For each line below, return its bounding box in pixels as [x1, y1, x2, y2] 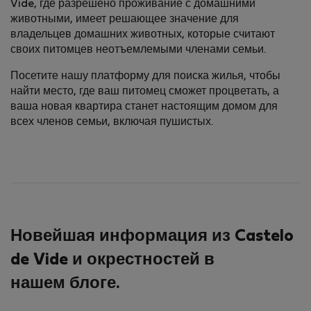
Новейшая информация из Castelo [10, 229, 294, 245]
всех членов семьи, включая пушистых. [10, 117, 213, 128]
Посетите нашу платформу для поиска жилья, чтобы [10, 72, 280, 82]
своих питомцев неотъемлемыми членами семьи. [10, 45, 266, 56]
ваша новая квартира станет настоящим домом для [10, 102, 278, 112]
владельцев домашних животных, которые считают [10, 30, 275, 40]
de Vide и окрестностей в [10, 253, 215, 269]
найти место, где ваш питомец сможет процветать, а [10, 87, 279, 97]
